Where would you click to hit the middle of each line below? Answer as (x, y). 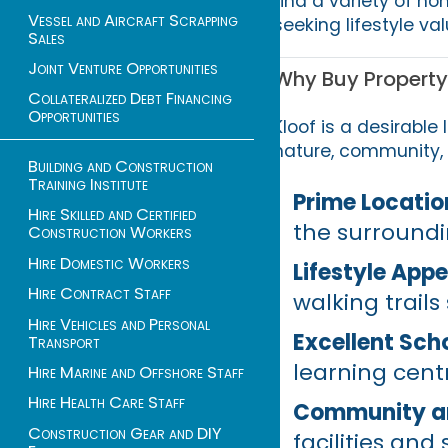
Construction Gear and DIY (125, 433)
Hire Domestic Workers (109, 263)
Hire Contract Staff (99, 294)
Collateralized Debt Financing (130, 99)
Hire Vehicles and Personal (119, 324)
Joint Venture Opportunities (123, 68)
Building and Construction (120, 167)
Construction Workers (110, 233)
